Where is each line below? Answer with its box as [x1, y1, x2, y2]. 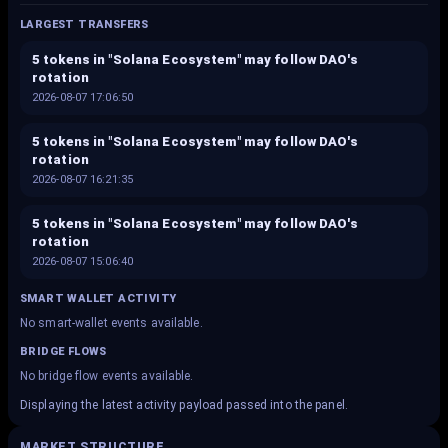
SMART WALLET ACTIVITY [20, 292, 177, 305]
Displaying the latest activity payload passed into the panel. [20, 398, 348, 412]
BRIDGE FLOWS [20, 345, 107, 358]
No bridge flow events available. [20, 369, 194, 383]
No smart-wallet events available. [20, 316, 203, 330]
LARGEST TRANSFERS [20, 18, 149, 31]
